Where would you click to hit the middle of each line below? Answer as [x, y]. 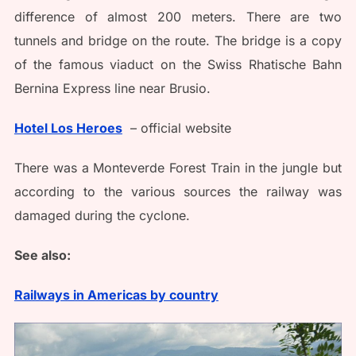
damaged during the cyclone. [102, 215]
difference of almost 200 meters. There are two [178, 16]
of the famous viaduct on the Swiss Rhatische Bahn [178, 64]
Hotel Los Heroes [68, 128]
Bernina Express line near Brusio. [112, 88]
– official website [176, 128]
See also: [42, 255]
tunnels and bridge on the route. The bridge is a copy [178, 40]
